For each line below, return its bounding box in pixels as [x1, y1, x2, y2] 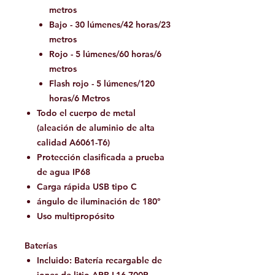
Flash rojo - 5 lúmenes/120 [49, 78, 155, 90]
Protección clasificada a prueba [37, 152, 165, 163]
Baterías [25, 240, 57, 252]
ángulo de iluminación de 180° [37, 196, 161, 207]
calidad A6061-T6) [37, 137, 110, 149]
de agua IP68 [37, 166, 90, 178]
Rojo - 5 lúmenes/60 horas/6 [49, 48, 161, 60]
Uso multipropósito [37, 211, 115, 222]
